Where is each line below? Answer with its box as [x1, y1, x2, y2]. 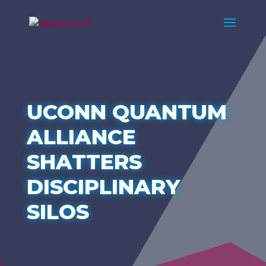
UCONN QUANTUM [26, 99, 227, 125]
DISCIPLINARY [26, 174, 180, 199]
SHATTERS [26, 149, 142, 175]
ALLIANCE [26, 124, 136, 150]
